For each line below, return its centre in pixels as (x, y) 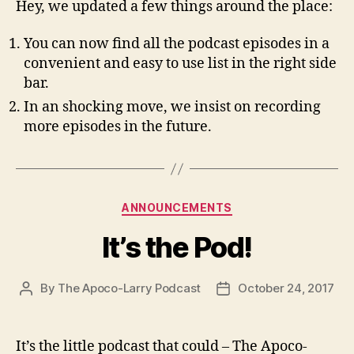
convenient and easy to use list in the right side (180, 64)
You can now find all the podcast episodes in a (177, 44)
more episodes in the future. (118, 127)
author (43, 306)
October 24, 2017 (286, 288)
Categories (211, 204)
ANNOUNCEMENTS (177, 207)
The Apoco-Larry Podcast (130, 288)
